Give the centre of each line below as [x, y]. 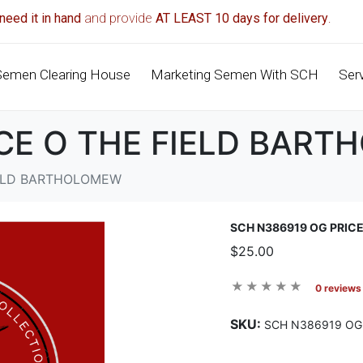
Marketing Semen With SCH [235, 75]
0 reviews [338, 288]
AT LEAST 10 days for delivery [242, 19]
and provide [119, 19]
